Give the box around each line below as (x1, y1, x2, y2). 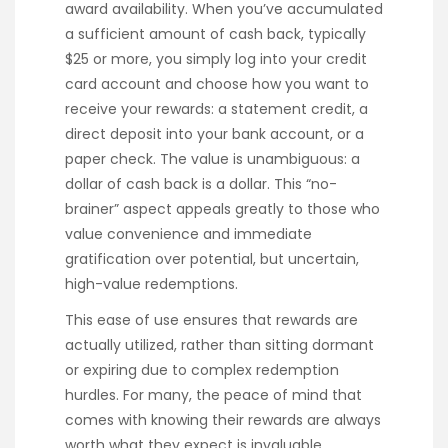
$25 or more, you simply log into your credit (65, 48, 367, 69)
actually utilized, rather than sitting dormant (65, 335, 374, 356)
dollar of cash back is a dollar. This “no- (65, 173, 337, 194)
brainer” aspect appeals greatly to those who (65, 198, 380, 219)
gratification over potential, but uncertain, (65, 248, 359, 269)
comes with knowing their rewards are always (65, 410, 381, 431)
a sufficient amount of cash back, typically (65, 23, 366, 44)
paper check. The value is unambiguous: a (65, 148, 360, 169)
